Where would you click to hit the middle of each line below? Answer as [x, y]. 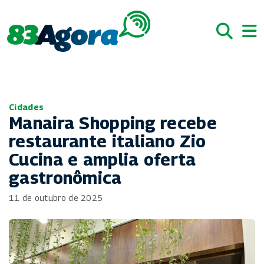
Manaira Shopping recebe [113, 123]
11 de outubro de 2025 [56, 198]
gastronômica [65, 177]
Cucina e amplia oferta [103, 159]
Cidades [27, 107]
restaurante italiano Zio [108, 141]
